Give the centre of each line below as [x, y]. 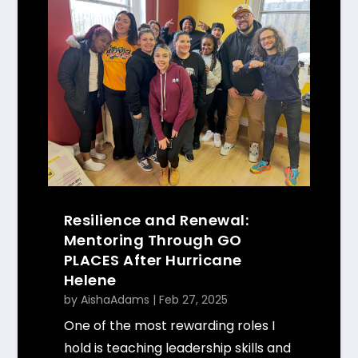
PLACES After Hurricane [153, 261]
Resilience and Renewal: [156, 221]
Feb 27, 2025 [193, 300]
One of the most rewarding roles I [169, 326]
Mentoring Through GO [153, 241]
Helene [90, 280]
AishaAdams [115, 300]
